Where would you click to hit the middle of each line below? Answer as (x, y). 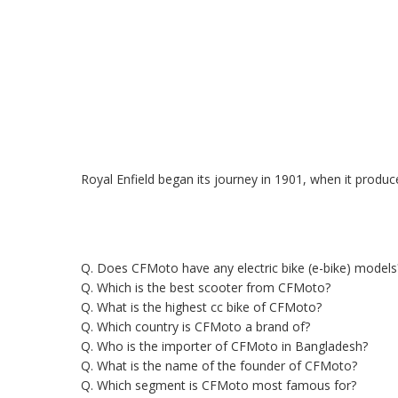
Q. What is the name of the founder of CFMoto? (219, 366)
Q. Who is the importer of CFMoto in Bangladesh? (224, 346)
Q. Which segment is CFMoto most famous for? (219, 386)
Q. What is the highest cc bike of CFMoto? (201, 307)
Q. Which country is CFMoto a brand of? (195, 327)
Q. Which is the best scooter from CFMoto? (206, 288)
